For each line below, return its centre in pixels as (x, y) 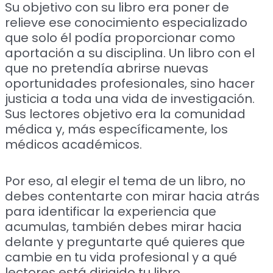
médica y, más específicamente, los (117, 129)
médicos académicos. (74, 144)
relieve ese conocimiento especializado (126, 22)
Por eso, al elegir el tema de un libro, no (126, 181)
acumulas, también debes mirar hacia (124, 226)
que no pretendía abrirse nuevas (107, 68)
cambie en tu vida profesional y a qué (121, 257)
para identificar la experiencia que (111, 211)
